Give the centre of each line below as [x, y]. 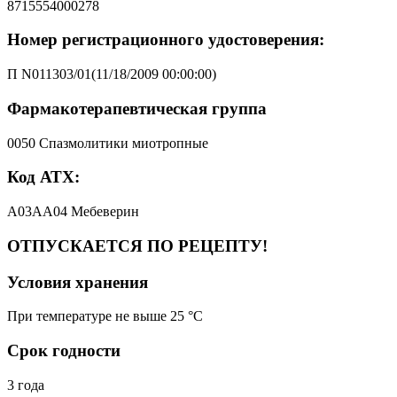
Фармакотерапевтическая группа [137, 108]
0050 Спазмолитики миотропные [108, 143]
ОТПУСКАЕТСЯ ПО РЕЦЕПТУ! [137, 245]
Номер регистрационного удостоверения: [166, 40]
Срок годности [64, 350]
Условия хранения [78, 282]
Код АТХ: [43, 177]
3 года [26, 385]
